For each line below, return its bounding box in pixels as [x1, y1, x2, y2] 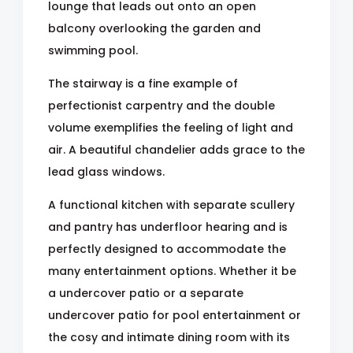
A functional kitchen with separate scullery [48, 197, 295, 213]
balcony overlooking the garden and [48, 20, 261, 36]
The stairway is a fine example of [48, 76, 238, 91]
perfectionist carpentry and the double [48, 98, 275, 113]
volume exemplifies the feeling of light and [48, 120, 293, 136]
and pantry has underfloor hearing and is [48, 219, 288, 235]
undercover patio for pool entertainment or [48, 307, 301, 323]
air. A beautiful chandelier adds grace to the [48, 142, 305, 158]
